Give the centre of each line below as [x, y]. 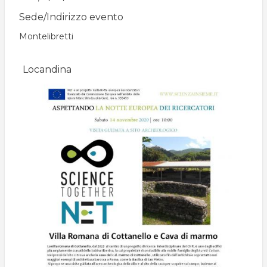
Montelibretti [46, 36]
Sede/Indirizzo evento [71, 17]
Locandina [47, 69]
